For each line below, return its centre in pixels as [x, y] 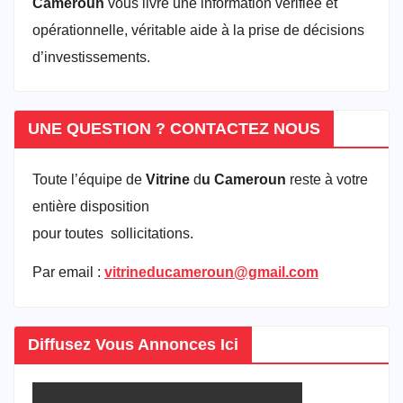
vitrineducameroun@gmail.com [211, 273]
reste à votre [327, 180]
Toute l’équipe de [89, 180]
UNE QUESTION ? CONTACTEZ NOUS [174, 129]
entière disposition [91, 207]
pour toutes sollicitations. [113, 234]
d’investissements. [91, 57]
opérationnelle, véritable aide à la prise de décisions [198, 30]
